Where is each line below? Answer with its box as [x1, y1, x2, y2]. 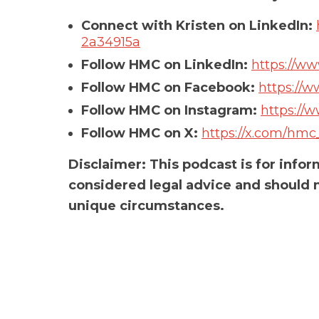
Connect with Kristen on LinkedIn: [81, 18, 313, 33]
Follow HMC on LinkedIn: [81, 57, 248, 73]
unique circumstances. [68, 198, 224, 214]
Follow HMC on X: [81, 125, 198, 141]
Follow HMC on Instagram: [81, 103, 257, 118]
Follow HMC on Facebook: [81, 80, 255, 95]
